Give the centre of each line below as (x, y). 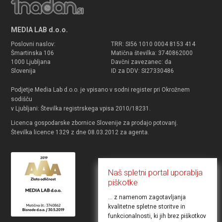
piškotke (123, 183)
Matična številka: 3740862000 (152, 53)
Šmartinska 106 (33, 53)
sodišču (22, 99)
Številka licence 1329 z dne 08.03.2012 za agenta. (80, 132)
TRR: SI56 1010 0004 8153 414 (153, 44)
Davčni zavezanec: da (141, 62)
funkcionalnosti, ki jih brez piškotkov (157, 216)
